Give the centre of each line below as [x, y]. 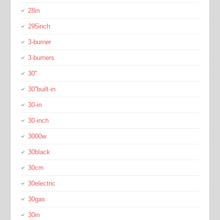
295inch [39, 26]
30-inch [38, 121]
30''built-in [41, 89]
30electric [41, 183]
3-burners [41, 58]
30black [39, 152]
